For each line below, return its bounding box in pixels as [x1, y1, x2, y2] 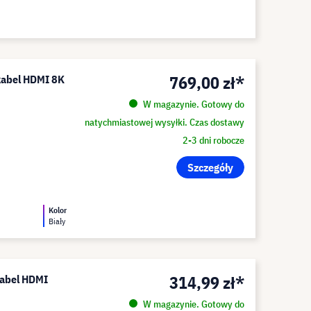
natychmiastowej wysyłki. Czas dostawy [84, 116, 244, 128]
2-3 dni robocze [182, 134, 244, 146]
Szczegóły [187, 160, 233, 174]
